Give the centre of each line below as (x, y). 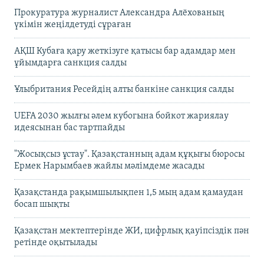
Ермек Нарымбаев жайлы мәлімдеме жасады (109, 166)
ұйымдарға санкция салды (70, 63)
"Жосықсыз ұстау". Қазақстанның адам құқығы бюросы (129, 154)
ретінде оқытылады (56, 242)
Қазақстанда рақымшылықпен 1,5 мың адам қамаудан (129, 192)
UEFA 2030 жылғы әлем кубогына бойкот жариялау (121, 116)
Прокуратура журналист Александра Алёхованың (119, 13)
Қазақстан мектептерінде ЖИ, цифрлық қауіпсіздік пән (132, 231)
